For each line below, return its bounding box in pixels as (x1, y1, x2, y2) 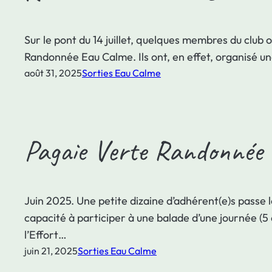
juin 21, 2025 (24, 245, 78, 257)
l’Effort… (24, 228, 67, 242)
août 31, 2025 (24, 66, 82, 79)
